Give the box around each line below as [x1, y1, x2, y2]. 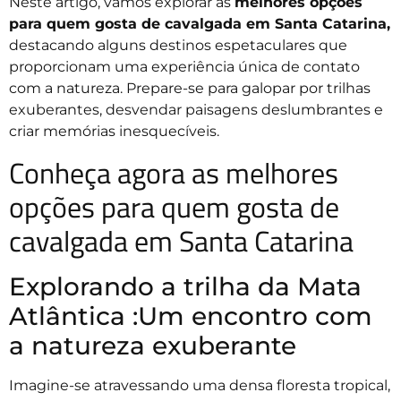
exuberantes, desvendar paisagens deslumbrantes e [9, 101, 383, 119]
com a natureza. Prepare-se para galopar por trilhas [9, 80, 371, 98]
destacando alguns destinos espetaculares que [9, 37, 347, 55]
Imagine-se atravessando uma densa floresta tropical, [9, 376, 390, 394]
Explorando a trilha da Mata [9, 270, 362, 302]
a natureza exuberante [9, 329, 296, 361]
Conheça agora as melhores [9, 150, 338, 194]
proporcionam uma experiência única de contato [9, 58, 360, 76]
